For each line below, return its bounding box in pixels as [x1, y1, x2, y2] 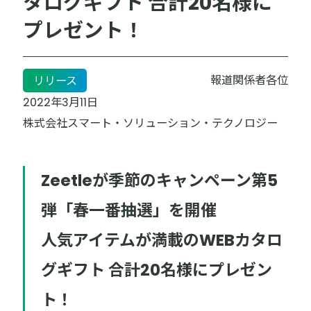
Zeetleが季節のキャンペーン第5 [41, 169, 278, 192]
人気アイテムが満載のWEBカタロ [41, 229, 283, 252]
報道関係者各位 [210, 72, 288, 89]
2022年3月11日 [23, 94, 99, 111]
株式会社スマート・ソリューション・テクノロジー [23, 115, 278, 132]
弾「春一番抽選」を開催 [41, 199, 217, 222]
